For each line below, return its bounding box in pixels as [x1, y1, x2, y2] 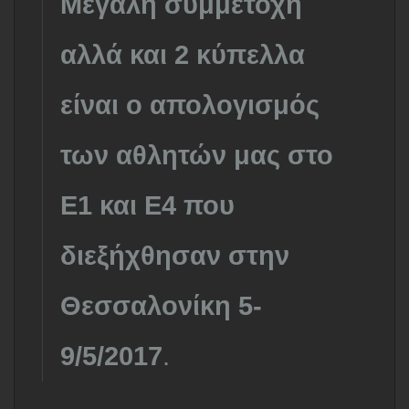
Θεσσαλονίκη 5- [60, 291, 262, 320]
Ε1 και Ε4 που [60, 191, 235, 220]
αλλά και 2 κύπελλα [60, 40, 305, 69]
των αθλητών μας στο [60, 141, 333, 170]
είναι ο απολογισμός [60, 90, 320, 120]
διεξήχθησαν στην [60, 241, 289, 270]
